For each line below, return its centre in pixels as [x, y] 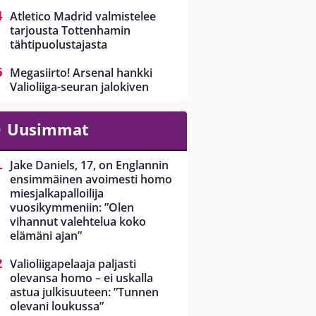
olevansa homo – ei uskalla [81, 278]
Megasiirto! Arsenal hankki [81, 73]
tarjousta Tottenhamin [70, 31]
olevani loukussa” [57, 306]
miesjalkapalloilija [57, 194]
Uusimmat [48, 129]
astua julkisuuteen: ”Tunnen [84, 292]
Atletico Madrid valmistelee [83, 17]
